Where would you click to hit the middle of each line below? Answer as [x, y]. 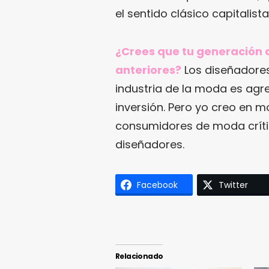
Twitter [233, 185]
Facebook [157, 185]
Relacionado [139, 256]
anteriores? [148, 70]
